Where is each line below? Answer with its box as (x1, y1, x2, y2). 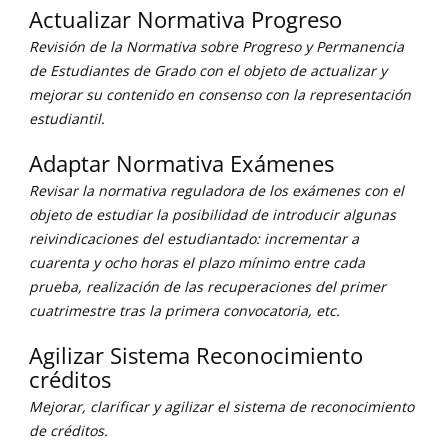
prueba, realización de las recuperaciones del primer (29, 277, 386, 296)
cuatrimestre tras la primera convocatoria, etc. (29, 301, 340, 320)
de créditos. (29, 421, 108, 440)
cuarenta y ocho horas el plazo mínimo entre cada (29, 253, 365, 272)
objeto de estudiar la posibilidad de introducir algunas (29, 205, 396, 224)
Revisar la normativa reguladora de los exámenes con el (29, 181, 404, 200)
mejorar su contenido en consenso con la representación (29, 85, 411, 104)
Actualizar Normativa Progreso (29, 4, 342, 34)
